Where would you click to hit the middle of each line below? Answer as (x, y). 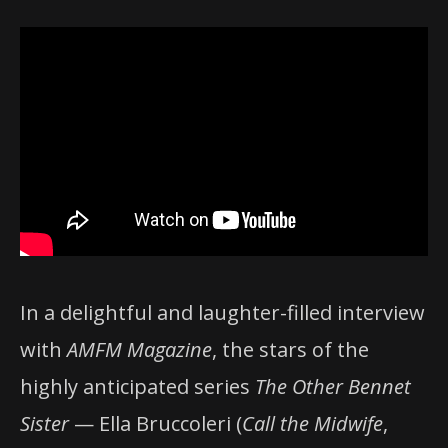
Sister (44, 423)
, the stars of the (290, 349)
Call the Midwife (312, 423)
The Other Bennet (333, 386)
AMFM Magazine (139, 349)
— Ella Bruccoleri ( (155, 423)
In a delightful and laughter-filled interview (222, 312)
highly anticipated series (137, 386)
